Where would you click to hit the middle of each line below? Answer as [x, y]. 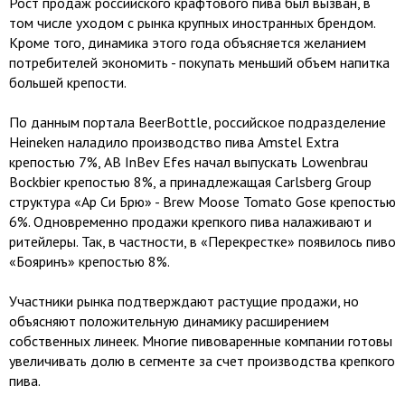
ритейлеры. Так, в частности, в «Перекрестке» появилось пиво [202, 242]
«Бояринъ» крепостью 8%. [89, 262]
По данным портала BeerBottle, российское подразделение [198, 122]
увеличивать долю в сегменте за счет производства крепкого [202, 361]
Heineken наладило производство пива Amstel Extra [174, 142]
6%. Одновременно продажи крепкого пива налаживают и [190, 222]
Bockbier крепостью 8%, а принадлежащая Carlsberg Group [190, 182]
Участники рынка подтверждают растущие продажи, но [184, 301]
